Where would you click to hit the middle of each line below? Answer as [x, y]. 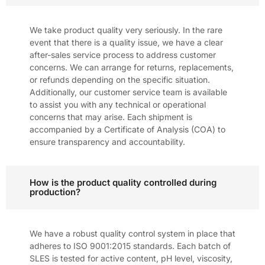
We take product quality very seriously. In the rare [126, 30]
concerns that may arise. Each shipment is [111, 117]
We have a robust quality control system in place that [132, 233]
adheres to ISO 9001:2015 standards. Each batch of [130, 245]
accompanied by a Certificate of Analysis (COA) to [127, 129]
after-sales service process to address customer [123, 54]
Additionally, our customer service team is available [128, 92]
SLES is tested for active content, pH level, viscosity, [131, 258]
